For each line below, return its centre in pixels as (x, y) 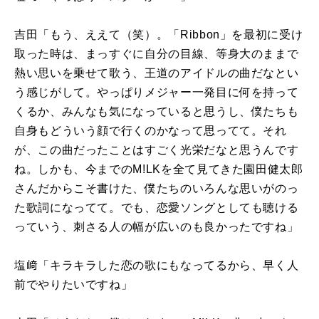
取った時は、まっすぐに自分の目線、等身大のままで (157, 53)
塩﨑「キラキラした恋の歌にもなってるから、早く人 (157, 265)
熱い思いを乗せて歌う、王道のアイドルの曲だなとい (157, 73)
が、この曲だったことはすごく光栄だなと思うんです (157, 150)
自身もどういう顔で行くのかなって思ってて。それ (151, 130)
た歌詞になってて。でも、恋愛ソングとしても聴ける (157, 207)
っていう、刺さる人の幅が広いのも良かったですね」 (157, 226)
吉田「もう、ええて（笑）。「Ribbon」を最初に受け (159, 34)
